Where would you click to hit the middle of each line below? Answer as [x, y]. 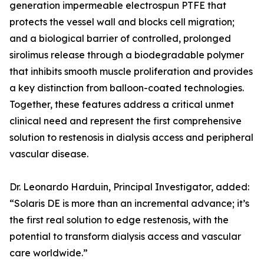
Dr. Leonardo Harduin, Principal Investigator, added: [129, 187]
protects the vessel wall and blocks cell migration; [122, 22]
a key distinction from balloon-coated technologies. [127, 88]
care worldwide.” [49, 253]
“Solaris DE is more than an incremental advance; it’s [129, 204]
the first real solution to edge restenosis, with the [119, 220]
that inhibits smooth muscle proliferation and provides [131, 72]
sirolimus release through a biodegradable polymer [127, 55]
